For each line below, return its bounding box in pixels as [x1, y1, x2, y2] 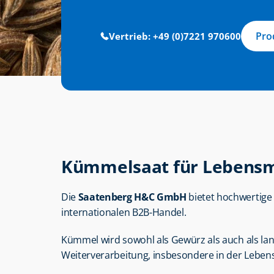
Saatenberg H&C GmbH [78, 190, 187, 204]
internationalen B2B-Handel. [61, 206, 187, 219]
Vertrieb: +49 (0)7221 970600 [109, 29, 241, 42]
